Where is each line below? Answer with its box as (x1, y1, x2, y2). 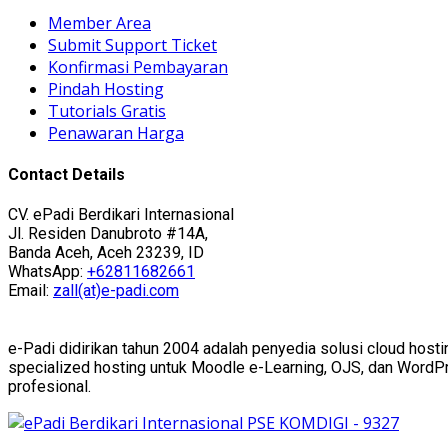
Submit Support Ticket (48, 33, 217, 56)
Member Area (48, 11, 151, 34)
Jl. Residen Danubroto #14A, (8, 224, 208, 244)
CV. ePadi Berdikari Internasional (8, 205, 234, 225)
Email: (8, 281, 53, 301)
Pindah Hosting (48, 77, 164, 100)
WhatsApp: (8, 262, 87, 282)
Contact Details (8, 164, 125, 184)
